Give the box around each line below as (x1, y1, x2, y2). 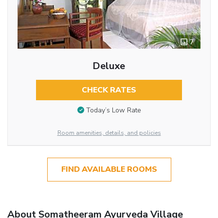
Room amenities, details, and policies (57, 129, 161, 137)
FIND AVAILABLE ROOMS (61, 164, 157, 175)
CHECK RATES (81, 85, 136, 96)
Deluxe (92, 59, 126, 73)
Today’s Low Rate (86, 105, 141, 115)
